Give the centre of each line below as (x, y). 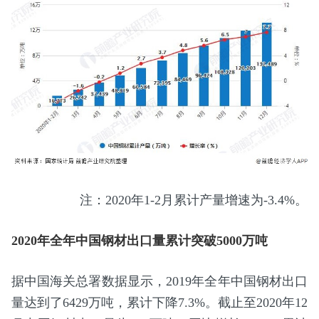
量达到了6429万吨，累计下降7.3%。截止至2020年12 (159, 302)
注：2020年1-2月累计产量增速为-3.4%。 (194, 200)
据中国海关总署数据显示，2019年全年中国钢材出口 (159, 281)
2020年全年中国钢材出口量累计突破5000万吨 (139, 240)
